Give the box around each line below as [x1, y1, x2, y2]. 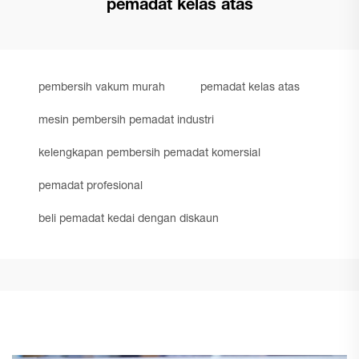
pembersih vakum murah [38, 83, 165, 94]
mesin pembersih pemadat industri [38, 115, 214, 127]
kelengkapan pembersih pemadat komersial [38, 148, 260, 159]
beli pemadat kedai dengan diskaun [38, 214, 219, 225]
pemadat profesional [38, 181, 143, 192]
